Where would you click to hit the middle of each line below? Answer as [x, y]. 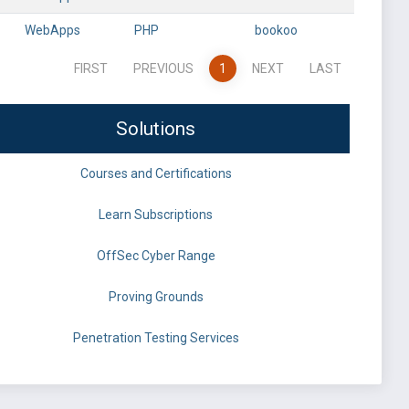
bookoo [276, 30]
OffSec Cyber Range [156, 256]
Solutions [156, 129]
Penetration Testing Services [156, 338]
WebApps [52, 30]
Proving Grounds [156, 297]
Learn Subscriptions [156, 215]
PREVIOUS [163, 68]
